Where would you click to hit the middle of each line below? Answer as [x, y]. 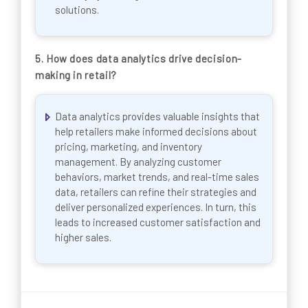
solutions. [77, 9]
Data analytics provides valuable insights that [157, 116]
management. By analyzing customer [138, 161]
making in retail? [76, 75]
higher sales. [83, 237]
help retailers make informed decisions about [156, 131]
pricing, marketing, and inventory [129, 146]
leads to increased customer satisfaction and [158, 222]
